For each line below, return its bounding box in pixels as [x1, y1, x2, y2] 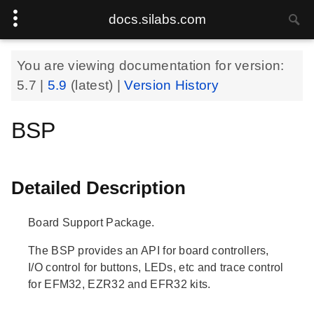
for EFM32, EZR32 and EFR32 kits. [28, 278, 211, 290]
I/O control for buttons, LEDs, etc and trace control [28, 261, 284, 273]
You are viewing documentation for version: [17, 58, 285, 73]
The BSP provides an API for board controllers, [28, 244, 269, 257]
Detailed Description [11, 177, 186, 198]
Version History [124, 78, 219, 93]
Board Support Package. [28, 216, 155, 228]
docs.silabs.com [108, 12, 206, 27]
